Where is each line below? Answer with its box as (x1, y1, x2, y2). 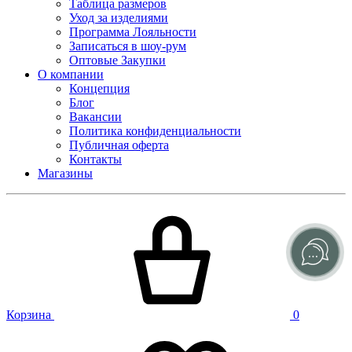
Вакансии (69, 109, 122, 123)
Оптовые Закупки (69, 53, 166, 67)
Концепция (69, 81, 130, 95)
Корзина (6, 307, 51, 321)
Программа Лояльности (69, 24, 196, 38)
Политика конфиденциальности (69, 123, 241, 137)
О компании (38, 67, 104, 81)
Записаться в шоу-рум (69, 38, 186, 53)
